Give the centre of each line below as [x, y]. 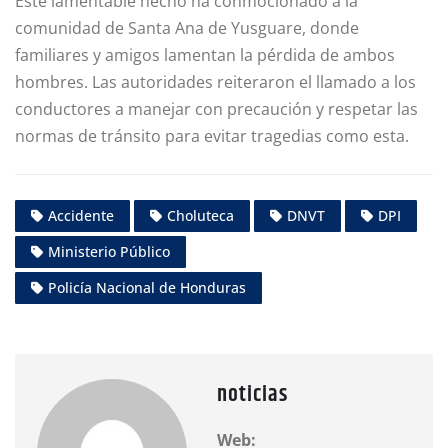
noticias [252, 395]
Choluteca [200, 216]
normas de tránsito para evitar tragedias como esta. [212, 135]
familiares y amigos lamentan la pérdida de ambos [205, 54]
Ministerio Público [109, 252]
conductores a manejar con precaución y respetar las [216, 108]
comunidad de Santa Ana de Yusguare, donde [187, 27]
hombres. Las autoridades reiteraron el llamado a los [215, 81]
